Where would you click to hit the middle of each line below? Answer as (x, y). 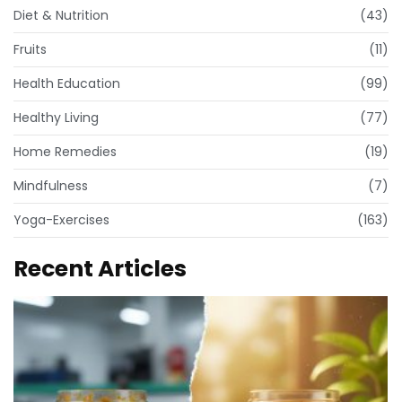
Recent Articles (100, 268)
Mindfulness (51, 185)
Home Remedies (65, 151)
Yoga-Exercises (61, 219)
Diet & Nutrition (61, 15)
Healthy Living (56, 117)
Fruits (30, 49)
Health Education (67, 83)
